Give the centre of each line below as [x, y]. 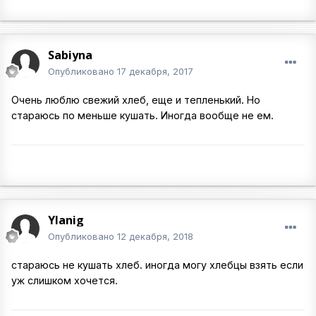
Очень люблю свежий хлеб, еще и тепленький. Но [136, 100]
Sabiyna [70, 55]
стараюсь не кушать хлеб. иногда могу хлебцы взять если [157, 265]
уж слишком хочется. [65, 280]
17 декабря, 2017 [155, 71]
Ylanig [66, 220]
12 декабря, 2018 [155, 236]
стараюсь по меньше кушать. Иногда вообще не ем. [142, 115]
